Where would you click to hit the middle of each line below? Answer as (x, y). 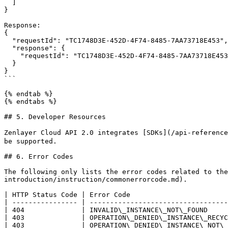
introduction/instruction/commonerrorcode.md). (96, 179)
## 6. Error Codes (39, 156)
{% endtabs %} (31, 102)
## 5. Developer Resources (55, 117)
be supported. (31, 141)
